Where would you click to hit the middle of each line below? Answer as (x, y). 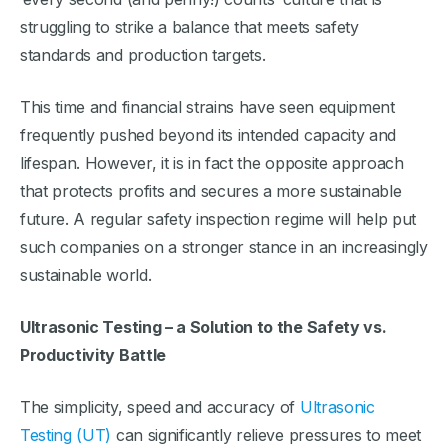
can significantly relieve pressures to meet (266, 434)
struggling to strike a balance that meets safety (189, 26)
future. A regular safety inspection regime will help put (218, 218)
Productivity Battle (93, 354)
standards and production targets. (143, 54)
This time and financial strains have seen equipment (207, 106)
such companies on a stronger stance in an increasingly (224, 246)
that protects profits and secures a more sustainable (211, 190)
